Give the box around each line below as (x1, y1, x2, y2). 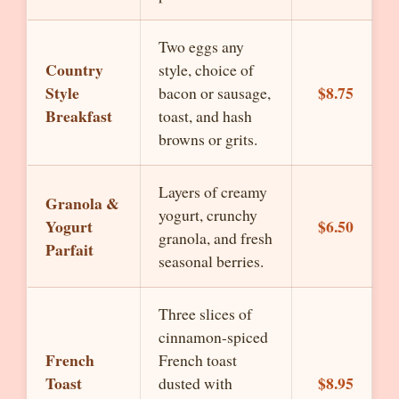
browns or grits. (159, 128, 257, 150)
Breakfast (45, 104, 112, 127)
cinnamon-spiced (159, 326, 268, 347)
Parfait (45, 238, 94, 261)
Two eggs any (159, 36, 244, 57)
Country (45, 58, 103, 81)
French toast (159, 349, 237, 370)
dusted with (159, 372, 232, 394)
